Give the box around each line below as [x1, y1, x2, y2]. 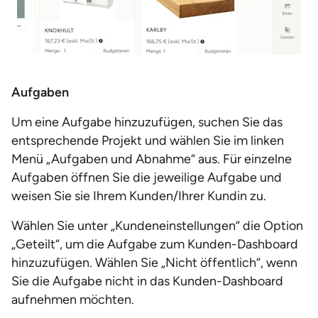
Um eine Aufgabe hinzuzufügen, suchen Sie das [11, 114, 283, 130]
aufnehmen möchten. [11, 292, 134, 307]
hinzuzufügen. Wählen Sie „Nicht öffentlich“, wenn [11, 255, 297, 270]
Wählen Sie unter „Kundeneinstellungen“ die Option [11, 218, 303, 234]
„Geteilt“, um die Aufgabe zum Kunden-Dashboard [11, 236, 298, 252]
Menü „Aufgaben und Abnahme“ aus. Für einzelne [11, 151, 292, 167]
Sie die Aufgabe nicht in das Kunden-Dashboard [11, 273, 283, 289]
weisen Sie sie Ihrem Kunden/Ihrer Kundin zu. [11, 188, 266, 204]
